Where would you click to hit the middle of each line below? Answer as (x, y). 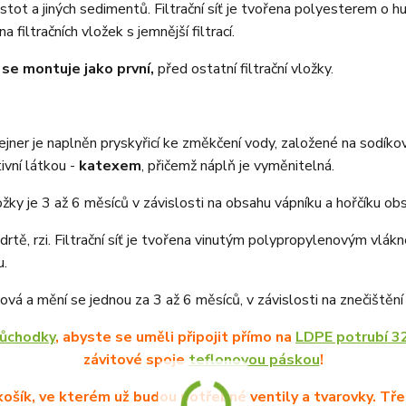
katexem (110, 165)
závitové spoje (135, 359)
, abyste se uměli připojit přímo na (175, 337)
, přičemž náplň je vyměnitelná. (238, 165)
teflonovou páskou (254, 359)
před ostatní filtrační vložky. (244, 68)
